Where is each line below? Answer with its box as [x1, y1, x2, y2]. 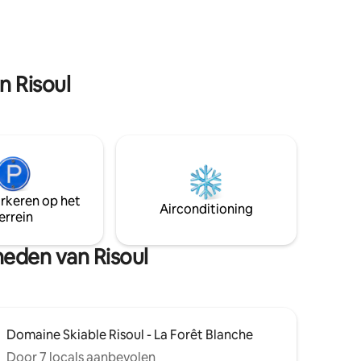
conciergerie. [68, 5, 142, 21]
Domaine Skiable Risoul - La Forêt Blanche [6, 326, 253, 344]
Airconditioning [160, 201, 253, 218]
